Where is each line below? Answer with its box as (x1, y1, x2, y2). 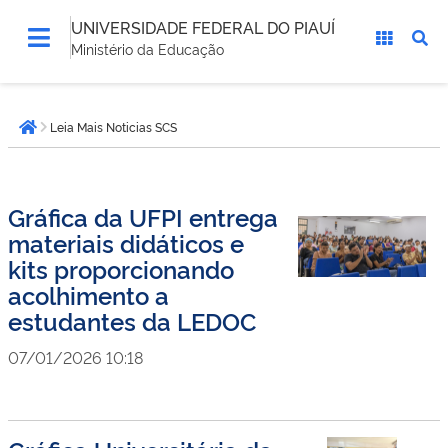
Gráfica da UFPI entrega (8, 200, 278, 233)
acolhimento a (8, 278, 169, 311)
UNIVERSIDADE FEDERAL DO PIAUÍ (71, 16, 335, 38)
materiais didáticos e (8, 226, 244, 259)
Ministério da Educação (71, 39, 224, 58)
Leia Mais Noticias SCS (50, 119, 177, 135)
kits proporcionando (8, 252, 234, 285)
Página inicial (26, 125, 134, 149)
